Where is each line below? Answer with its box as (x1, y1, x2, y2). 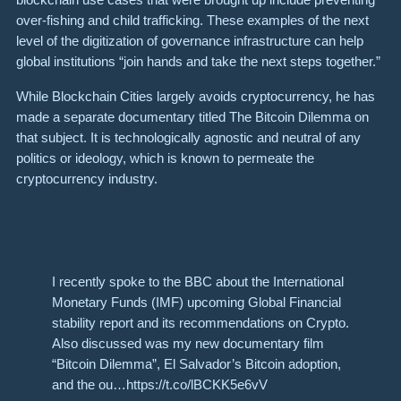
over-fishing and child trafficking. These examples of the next (16, 13, 369, 29)
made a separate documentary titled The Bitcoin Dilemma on (16, 108, 369, 124)
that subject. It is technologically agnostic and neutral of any (16, 129, 361, 145)
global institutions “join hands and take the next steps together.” (16, 54, 380, 70)
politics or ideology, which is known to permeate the (16, 149, 314, 166)
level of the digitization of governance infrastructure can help (16, 33, 363, 49)
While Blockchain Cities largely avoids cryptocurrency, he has (16, 88, 375, 104)
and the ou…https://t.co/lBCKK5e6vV (52, 376, 268, 392)
